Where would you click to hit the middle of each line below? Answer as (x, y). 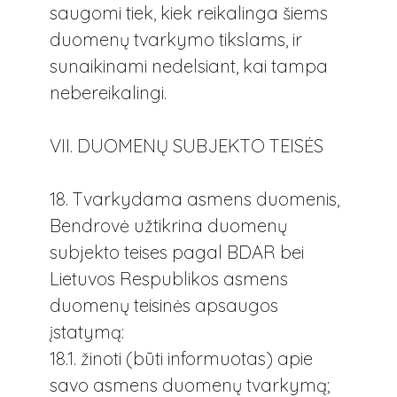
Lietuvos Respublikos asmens (169, 279)
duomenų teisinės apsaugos (164, 306)
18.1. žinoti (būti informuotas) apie (181, 359)
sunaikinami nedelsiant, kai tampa (189, 66)
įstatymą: (87, 332)
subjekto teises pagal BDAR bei (177, 253)
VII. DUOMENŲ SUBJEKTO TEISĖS (187, 145)
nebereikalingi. (108, 92)
